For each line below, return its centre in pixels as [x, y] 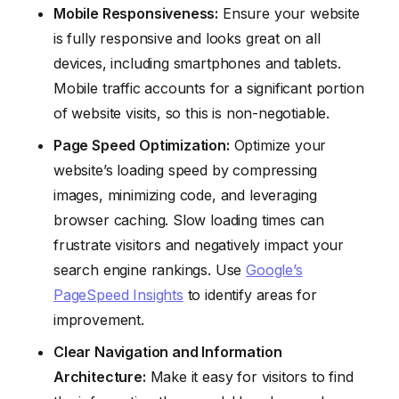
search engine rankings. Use [150, 269]
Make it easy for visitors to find [249, 376]
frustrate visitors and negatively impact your [199, 244]
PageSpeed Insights [118, 294]
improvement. [99, 319]
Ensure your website [289, 13]
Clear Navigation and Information [168, 351]
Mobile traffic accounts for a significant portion [209, 88]
